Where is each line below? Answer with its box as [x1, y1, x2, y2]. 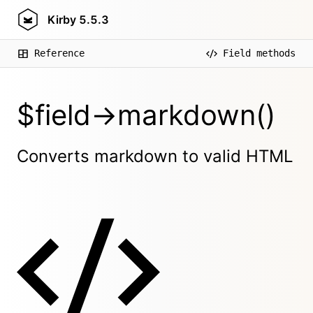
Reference [34, 48, 85, 59]
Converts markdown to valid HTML [17, 146, 293, 166]
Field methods [223, 48, 296, 59]
